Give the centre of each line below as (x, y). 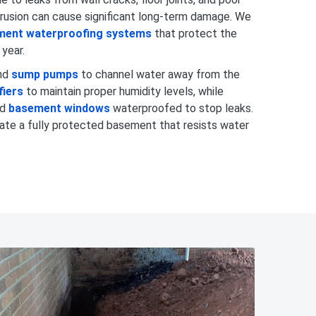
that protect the (194, 33)
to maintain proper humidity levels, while (123, 91)
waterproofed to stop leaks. (182, 108)
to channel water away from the (159, 74)
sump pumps (45, 74)
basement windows (59, 108)
